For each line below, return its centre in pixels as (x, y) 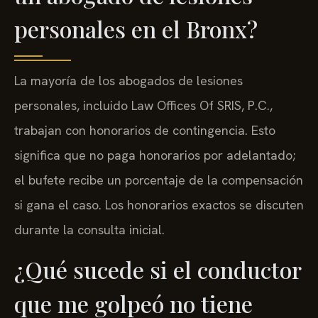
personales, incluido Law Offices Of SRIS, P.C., (143, 106)
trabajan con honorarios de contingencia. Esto (145, 131)
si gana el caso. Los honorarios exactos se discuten (159, 205)
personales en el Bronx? (136, 29)
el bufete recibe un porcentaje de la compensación (159, 180)
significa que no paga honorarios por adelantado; (155, 155)
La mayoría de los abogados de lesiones (128, 81)
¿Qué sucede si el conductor (158, 269)
